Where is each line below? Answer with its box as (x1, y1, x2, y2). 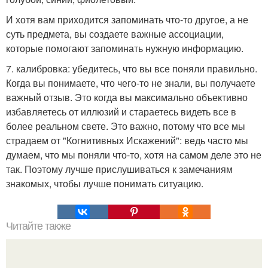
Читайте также (6, 220, 71, 232)
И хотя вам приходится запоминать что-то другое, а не (6, 13, 248, 26)
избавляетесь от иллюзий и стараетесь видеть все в (6, 105, 236, 118)
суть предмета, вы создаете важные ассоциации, (6, 27, 224, 41)
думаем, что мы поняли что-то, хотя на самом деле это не (6, 148, 261, 162)
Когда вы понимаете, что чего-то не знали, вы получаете (6, 76, 255, 90)
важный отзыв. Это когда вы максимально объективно (6, 90, 248, 104)
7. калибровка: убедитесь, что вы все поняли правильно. (6, 62, 257, 75)
